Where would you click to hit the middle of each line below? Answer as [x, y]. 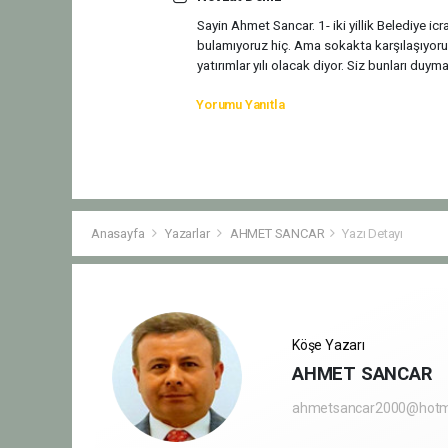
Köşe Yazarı [328, 345]
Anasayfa [119, 234]
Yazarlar [188, 234]
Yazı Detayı [373, 234]
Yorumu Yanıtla [240, 104]
